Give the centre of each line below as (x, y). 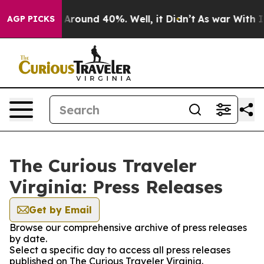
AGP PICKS (31, 19)
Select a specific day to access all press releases (120, 250)
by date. (28, 239)
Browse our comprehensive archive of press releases (128, 227)
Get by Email (60, 210)
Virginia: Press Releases (116, 187)
